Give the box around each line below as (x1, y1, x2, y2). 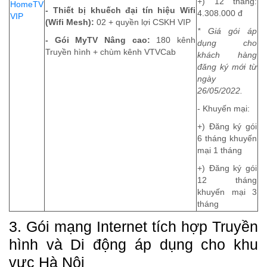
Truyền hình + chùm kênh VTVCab (45, 48, 176, 57)
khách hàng (197, 51, 257, 60)
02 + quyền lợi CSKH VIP (94, 18, 191, 27)
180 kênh (156, 36, 196, 45)
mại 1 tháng (197, 146, 242, 156)
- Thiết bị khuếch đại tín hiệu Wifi (45, 6, 195, 15)
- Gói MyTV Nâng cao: (45, 36, 157, 45)
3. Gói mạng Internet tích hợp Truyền (9, 218, 258, 235)
